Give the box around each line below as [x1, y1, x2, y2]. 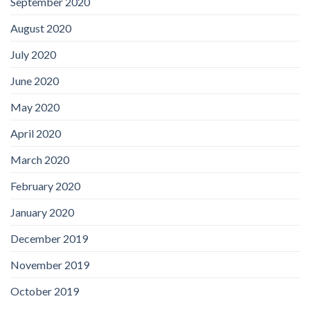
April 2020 [10, 126, 61, 140]
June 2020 [10, 73, 59, 87]
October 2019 [10, 284, 79, 298]
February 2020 [10, 179, 80, 192]
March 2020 [10, 152, 69, 166]
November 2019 [10, 257, 89, 271]
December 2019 [10, 231, 88, 245]
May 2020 [10, 100, 60, 113]
